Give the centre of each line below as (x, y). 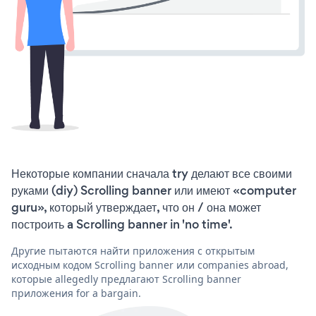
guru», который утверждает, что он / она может (136, 208)
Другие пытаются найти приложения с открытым (133, 251)
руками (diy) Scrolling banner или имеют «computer (154, 191)
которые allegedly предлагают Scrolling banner (126, 279)
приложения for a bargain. (76, 293)
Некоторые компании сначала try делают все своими (152, 174)
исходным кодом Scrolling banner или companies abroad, (150, 265)
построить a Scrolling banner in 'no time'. (122, 225)
